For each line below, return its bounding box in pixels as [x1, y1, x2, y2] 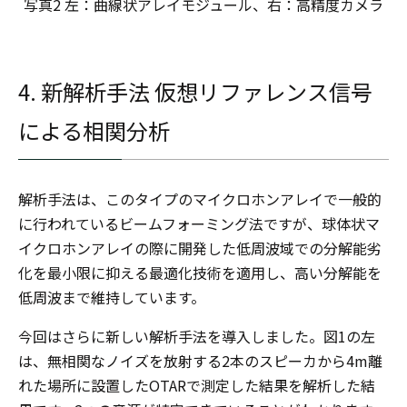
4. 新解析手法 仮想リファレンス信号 [18, 75, 372, 107]
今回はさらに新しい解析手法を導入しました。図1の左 [18, 325, 375, 347]
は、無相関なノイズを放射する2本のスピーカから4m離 [18, 350, 382, 372]
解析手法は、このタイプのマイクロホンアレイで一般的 [18, 188, 382, 210]
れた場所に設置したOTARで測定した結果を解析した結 [18, 374, 375, 396]
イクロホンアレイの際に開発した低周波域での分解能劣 [18, 237, 382, 259]
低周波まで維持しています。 [18, 286, 205, 308]
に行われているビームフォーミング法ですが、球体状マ [18, 213, 380, 234]
